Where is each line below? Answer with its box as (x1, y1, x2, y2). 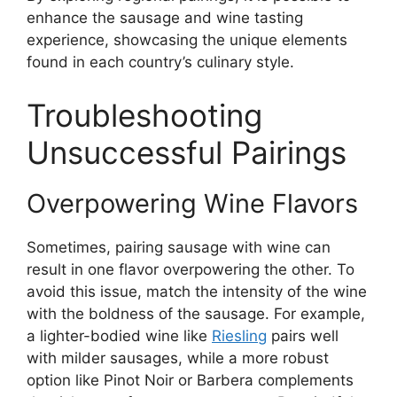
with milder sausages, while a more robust (27, 348, 329, 367)
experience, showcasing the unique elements (27, 31, 347, 50)
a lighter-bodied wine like (27, 326, 212, 345)
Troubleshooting (27, 96, 262, 134)
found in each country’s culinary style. (27, 53, 294, 72)
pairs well (267, 326, 339, 345)
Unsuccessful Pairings (27, 133, 346, 171)
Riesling (212, 326, 267, 345)
